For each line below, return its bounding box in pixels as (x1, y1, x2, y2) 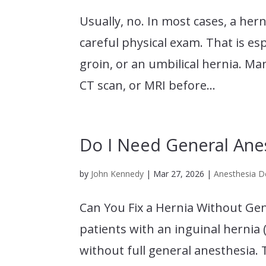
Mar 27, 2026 (153, 167, 205, 179)
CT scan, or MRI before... (80, 77, 216, 93)
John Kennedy (91, 167, 144, 179)
